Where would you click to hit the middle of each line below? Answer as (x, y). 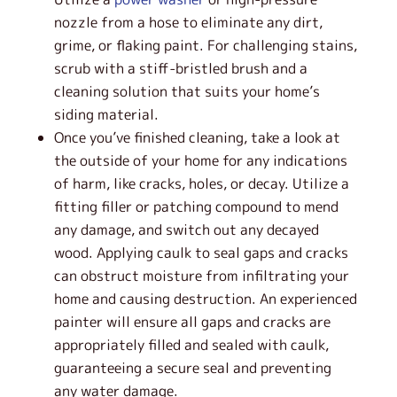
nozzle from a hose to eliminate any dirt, (188, 22)
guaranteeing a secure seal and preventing (192, 368)
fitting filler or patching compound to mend (196, 206)
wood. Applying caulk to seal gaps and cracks (201, 253)
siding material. (106, 114)
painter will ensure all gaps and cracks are (192, 322)
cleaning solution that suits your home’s (187, 91)
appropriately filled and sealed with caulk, (191, 345)
